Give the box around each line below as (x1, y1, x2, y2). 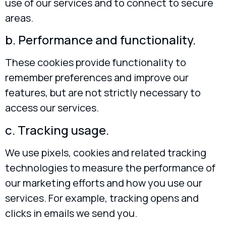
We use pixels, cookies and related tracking (5, 145, 206, 159)
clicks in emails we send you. (5, 206, 137, 220)
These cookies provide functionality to (5, 55, 186, 70)
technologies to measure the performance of (5, 160, 215, 175)
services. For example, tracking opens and (5, 191, 199, 205)
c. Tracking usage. (5, 121, 109, 138)
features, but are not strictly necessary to (5, 86, 201, 100)
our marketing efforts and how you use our (5, 176, 202, 190)
